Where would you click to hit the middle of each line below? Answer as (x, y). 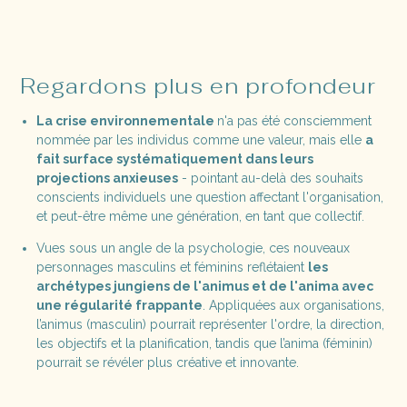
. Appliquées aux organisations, (293, 306)
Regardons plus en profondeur (199, 86)
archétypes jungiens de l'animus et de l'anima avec (204, 287)
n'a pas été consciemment (294, 121)
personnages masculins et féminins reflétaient (172, 268)
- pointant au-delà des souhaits (270, 179)
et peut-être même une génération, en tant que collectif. (200, 217)
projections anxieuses (107, 179)
